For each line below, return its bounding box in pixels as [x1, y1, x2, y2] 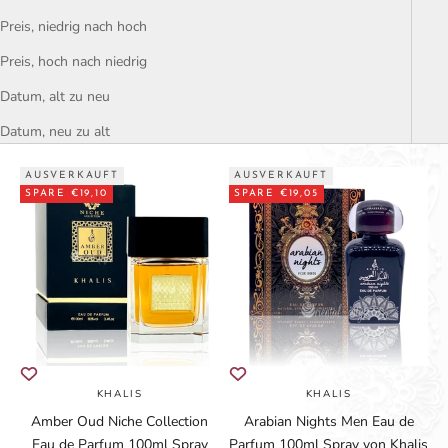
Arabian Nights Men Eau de [243, 411, 414, 431]
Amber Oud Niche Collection [31, 411, 208, 431]
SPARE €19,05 [234, 187, 319, 199]
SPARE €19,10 [25, 187, 108, 199]
